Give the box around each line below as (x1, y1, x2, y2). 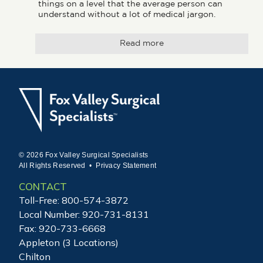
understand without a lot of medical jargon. (38, 11, 215, 18)
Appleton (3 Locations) (19, 237, 119, 249)
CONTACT (19, 180, 67, 193)
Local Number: (19, 208, 82, 221)
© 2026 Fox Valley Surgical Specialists (19, 151, 149, 160)
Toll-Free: (19, 194, 62, 207)
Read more (120, 39, 164, 47)
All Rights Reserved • (19, 161, 96, 170)
